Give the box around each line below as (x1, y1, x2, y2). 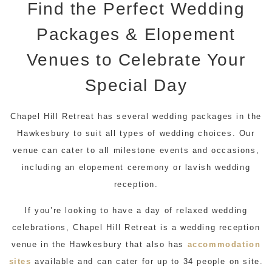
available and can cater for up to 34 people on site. (31, 256, 263, 266)
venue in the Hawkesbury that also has (11, 239, 188, 249)
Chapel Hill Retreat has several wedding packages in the (10, 112, 262, 121)
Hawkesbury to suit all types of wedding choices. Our (17, 129, 255, 138)
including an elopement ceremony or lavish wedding (21, 163, 251, 172)
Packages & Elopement (36, 25, 236, 44)
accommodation (187, 239, 261, 249)
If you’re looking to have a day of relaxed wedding (24, 205, 248, 215)
